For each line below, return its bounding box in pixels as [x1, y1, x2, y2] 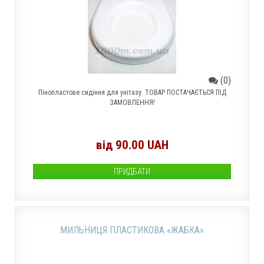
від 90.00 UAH [95, 138, 169, 152]
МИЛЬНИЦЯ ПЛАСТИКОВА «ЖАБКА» [60, 225, 204, 236]
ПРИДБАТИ [114, 167, 150, 176]
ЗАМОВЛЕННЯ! [109, 98, 155, 107]
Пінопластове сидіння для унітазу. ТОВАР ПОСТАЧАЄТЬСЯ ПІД [38, 88, 226, 97]
